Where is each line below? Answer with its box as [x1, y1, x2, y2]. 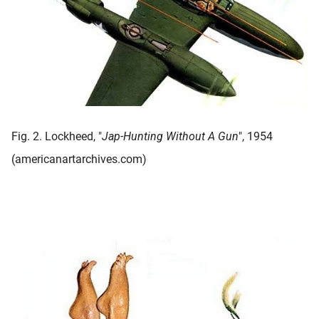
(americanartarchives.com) [11, 152, 147, 167]
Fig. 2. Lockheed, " [11, 130, 102, 144]
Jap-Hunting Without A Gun [102, 130, 239, 144]
